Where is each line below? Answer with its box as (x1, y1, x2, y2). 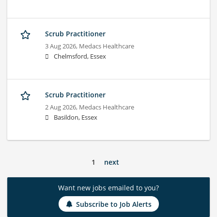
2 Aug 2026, (45, 103, 79, 112)
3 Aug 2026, (45, 42, 79, 51)
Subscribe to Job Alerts (76, 199, 152, 209)
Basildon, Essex (54, 113, 97, 122)
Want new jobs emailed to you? (58, 183, 159, 193)
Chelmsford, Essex (54, 52, 106, 61)
